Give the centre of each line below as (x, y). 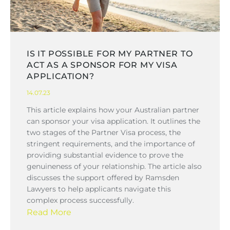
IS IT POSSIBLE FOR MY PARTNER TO (110, 53)
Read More (49, 212)
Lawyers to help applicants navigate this (99, 189)
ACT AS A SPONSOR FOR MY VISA (102, 65)
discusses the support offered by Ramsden (103, 177)
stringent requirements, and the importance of (111, 143)
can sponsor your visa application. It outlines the (113, 121)
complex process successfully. (80, 200)
